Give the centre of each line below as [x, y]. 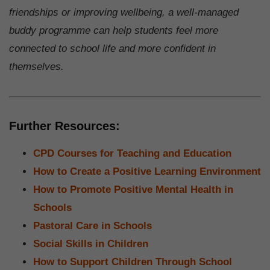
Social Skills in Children [91, 243]
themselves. [36, 66]
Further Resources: [64, 126]
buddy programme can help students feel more [114, 30]
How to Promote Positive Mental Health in [133, 189]
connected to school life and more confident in [112, 48]
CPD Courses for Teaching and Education [132, 153]
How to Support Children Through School [133, 262]
